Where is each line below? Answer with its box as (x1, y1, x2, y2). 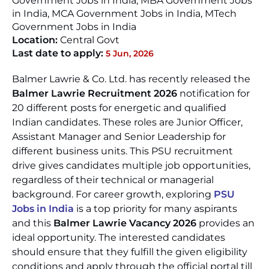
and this (12, 217, 53, 229)
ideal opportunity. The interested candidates (12, 232, 225, 243)
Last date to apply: (12, 47, 103, 59)
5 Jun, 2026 (106, 48, 154, 59)
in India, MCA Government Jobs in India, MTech (12, 8, 237, 19)
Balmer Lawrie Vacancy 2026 (53, 217, 196, 229)
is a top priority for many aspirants (74, 203, 237, 214)
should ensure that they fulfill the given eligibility (12, 246, 247, 258)
